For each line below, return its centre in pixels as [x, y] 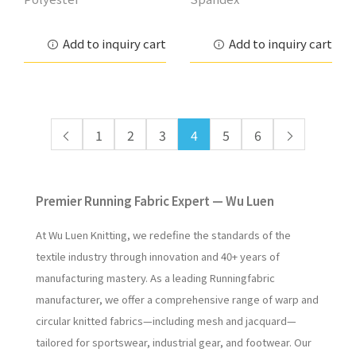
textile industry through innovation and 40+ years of [158, 257]
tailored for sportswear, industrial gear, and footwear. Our [174, 342]
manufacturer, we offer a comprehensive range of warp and [177, 300]
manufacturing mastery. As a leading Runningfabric [155, 278]
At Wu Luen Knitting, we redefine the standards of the [163, 235]
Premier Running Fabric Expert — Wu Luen [155, 201]
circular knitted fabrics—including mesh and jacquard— [166, 321]
